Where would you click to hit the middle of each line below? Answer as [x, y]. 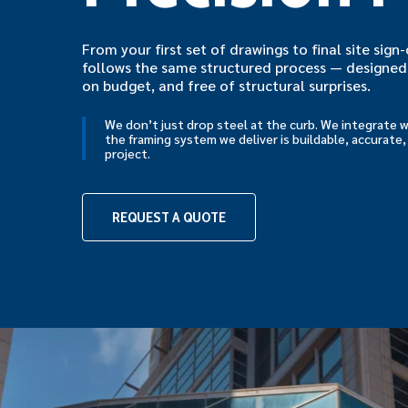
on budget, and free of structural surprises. [227, 85]
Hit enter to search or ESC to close [198, 343]
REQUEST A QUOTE [169, 217]
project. [128, 153]
